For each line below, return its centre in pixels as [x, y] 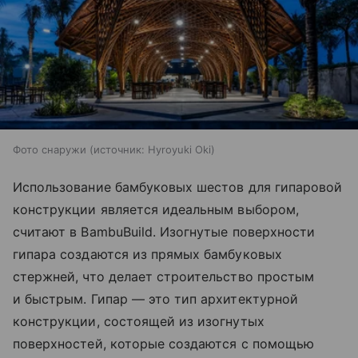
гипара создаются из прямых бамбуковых [147, 255]
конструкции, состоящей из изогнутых [139, 322]
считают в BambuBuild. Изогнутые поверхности [164, 232]
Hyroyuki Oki [179, 150]
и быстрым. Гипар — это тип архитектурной [155, 299]
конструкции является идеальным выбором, [156, 210]
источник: [119, 150]
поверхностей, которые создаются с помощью [163, 344]
